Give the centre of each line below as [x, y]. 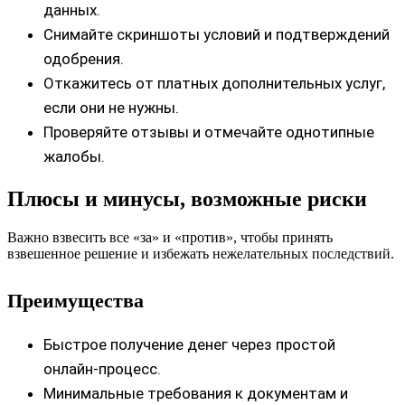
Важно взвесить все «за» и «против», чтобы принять [170, 237]
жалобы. [74, 156]
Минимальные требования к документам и [196, 393]
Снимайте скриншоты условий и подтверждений [217, 34]
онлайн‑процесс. [102, 368]
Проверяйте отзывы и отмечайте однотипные [209, 132]
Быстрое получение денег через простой [189, 344]
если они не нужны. [111, 107]
